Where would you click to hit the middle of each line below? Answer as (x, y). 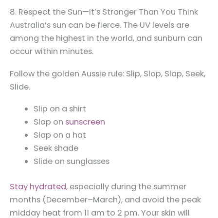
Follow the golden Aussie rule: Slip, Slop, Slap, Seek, (108, 73)
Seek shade (56, 148)
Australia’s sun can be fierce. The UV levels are (100, 25)
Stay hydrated (38, 186)
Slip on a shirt (60, 109)
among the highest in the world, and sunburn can (106, 38)
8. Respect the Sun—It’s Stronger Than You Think (104, 12)
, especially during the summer (126, 186)
